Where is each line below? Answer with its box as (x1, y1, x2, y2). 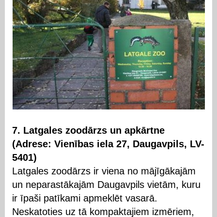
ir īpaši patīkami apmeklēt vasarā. (12, 193, 157, 203)
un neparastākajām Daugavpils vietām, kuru (12, 179, 201, 190)
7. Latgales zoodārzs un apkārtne (12, 125, 165, 136)
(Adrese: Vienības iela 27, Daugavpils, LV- (12, 139, 204, 149)
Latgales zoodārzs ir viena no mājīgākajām (12, 166, 196, 176)
